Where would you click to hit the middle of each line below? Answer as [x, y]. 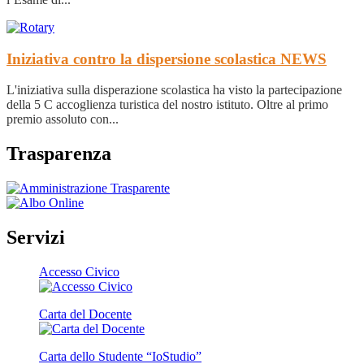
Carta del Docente [85, 314]
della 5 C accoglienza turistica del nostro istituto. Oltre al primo [167, 105]
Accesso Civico [79, 271]
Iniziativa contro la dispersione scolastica [143, 58]
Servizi [36, 238]
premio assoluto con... [63, 119]
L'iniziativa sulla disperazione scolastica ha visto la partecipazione [174, 90]
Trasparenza [59, 154]
